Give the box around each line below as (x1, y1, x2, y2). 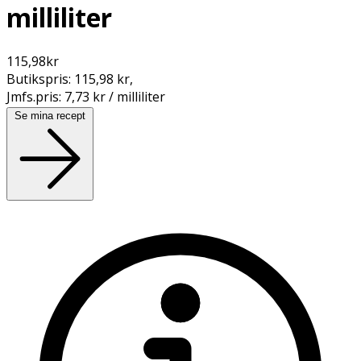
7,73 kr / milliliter (64, 87, 165, 106)
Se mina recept (15, 109, 85, 122)
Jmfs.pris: (6, 87, 64, 106)
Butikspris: (6, 69, 74, 88)
